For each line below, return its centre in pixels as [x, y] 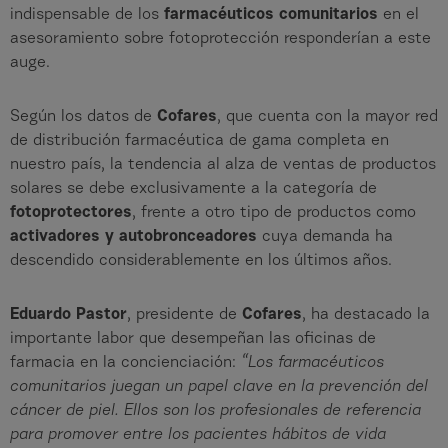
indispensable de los [87, 15]
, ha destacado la [366, 315]
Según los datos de [83, 117]
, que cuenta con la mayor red [327, 117]
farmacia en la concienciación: [125, 363]
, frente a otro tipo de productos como [274, 213]
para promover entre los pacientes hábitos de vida [198, 435]
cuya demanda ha [325, 237]
